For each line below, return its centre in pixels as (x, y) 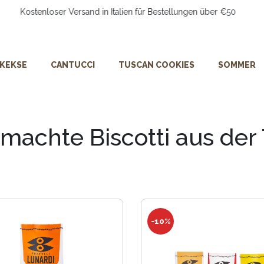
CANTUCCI (72, 65)
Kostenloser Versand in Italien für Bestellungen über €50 (128, 11)
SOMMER (237, 65)
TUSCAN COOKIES (156, 65)
